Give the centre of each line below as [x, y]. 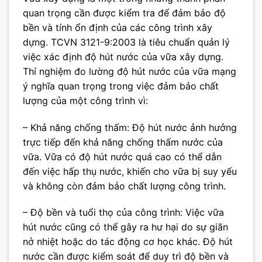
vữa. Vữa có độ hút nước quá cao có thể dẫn [122, 156]
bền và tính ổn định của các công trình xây [118, 27]
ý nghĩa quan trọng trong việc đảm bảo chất [121, 86]
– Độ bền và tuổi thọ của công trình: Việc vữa [123, 213]
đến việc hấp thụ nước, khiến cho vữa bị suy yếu [130, 171]
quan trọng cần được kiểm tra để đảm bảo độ [124, 13]
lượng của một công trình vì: [85, 100]
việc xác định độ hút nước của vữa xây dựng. [123, 56]
